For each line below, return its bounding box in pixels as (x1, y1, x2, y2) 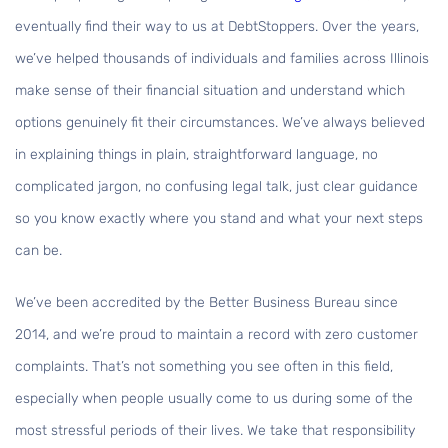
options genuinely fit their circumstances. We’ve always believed (15, 114, 425, 132)
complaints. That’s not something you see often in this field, (15, 358, 393, 376)
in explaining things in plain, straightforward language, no (15, 146, 378, 164)
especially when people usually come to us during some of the (15, 390, 413, 408)
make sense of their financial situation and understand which (15, 82, 405, 100)
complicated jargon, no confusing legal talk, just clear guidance (15, 178, 418, 196)
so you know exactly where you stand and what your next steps (15, 210, 423, 228)
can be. (15, 242, 62, 260)
